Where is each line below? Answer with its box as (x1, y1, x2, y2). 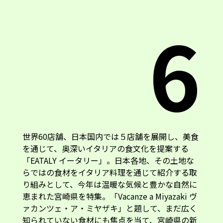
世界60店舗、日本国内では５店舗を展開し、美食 (22, 130, 199, 142)
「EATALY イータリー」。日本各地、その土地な (22, 154, 194, 166)
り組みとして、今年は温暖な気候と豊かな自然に (22, 178, 197, 190)
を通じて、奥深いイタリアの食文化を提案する (22, 142, 189, 154)
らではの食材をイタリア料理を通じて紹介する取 (22, 166, 197, 178)
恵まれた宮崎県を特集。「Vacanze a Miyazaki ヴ (22, 190, 197, 202)
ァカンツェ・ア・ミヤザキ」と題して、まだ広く (22, 202, 197, 214)
